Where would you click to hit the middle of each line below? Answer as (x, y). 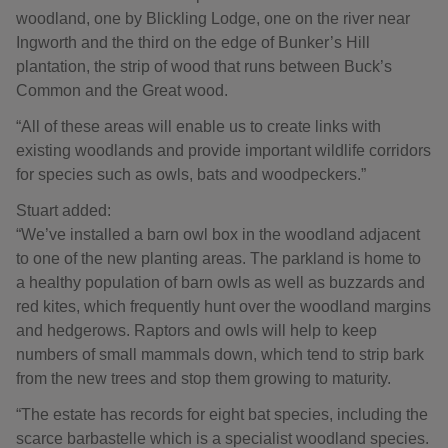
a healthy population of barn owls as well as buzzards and (220, 282)
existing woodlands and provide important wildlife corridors (223, 150)
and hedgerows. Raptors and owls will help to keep (196, 330)
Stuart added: (63, 210)
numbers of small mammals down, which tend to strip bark (220, 354)
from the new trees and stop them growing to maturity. (207, 378)
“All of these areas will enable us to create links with (198, 126)
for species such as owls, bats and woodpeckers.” (191, 174)
